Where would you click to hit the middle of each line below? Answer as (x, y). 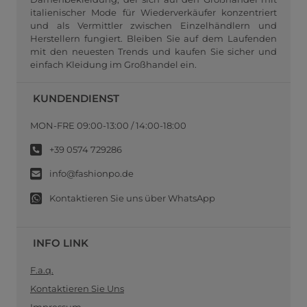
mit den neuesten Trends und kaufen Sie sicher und (153, 52)
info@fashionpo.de (90, 174)
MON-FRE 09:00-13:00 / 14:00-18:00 (108, 126)
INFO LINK (61, 243)
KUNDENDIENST (76, 98)
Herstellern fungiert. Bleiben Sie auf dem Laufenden (153, 39)
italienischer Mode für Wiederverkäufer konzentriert (153, 13)
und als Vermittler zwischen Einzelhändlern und (153, 26)
